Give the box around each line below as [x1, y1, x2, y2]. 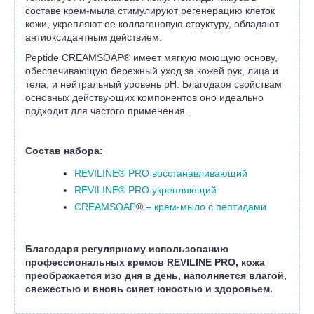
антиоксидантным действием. [25, 32, 162, 43]
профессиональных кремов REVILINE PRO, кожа [25, 257, 265, 268]
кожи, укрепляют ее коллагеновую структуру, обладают [25, 18, 279, 30]
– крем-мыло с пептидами [143, 201, 266, 213]
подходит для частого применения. [25, 105, 188, 117]
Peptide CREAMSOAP [25, 52, 123, 64]
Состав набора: [25, 145, 103, 157]
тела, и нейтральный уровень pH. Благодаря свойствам [25, 78, 282, 90]
